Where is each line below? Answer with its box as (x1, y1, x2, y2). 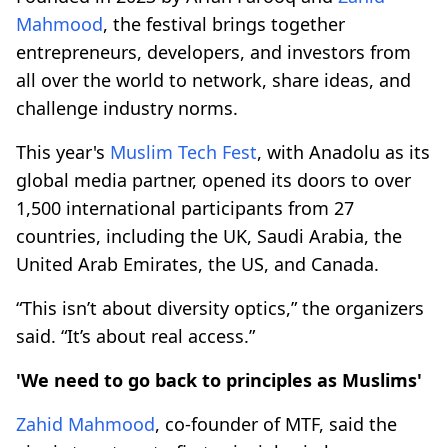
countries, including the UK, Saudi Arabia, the (16, 223, 402, 248)
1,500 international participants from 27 (16, 195, 354, 220)
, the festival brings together (103, 11, 345, 36)
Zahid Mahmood (16, 411, 155, 436)
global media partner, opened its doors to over (16, 167, 411, 192)
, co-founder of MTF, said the (155, 411, 397, 436)
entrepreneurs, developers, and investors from (16, 39, 411, 64)
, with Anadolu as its (257, 139, 430, 164)
